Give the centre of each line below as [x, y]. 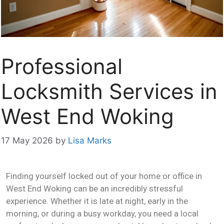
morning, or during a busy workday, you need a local [102, 213]
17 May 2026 [27, 140]
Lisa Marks [90, 140]
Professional [62, 66]
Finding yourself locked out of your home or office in [104, 176]
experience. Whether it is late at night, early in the [97, 201]
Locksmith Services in [109, 91]
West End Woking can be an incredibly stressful [94, 188]
